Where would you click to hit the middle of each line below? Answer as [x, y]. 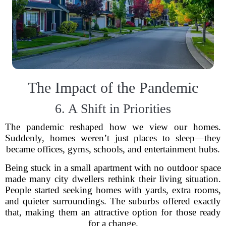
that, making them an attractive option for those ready [113, 212]
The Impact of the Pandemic [113, 88]
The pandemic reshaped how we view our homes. [113, 127]
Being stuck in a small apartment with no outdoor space [113, 168]
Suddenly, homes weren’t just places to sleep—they [113, 138]
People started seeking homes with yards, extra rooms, [113, 190]
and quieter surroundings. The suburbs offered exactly [113, 201]
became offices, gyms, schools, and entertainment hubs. [113, 149]
